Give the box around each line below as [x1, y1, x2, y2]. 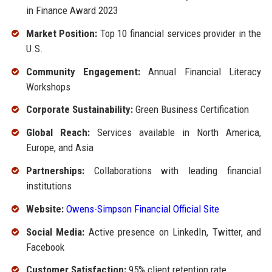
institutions [25, 179, 72, 192]
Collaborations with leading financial [84, 164, 262, 177]
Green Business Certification [132, 103, 249, 116]
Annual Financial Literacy [140, 65, 262, 78]
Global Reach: [25, 126, 90, 139]
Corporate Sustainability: [25, 103, 133, 116]
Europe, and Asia [25, 141, 93, 154]
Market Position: [25, 27, 98, 39]
